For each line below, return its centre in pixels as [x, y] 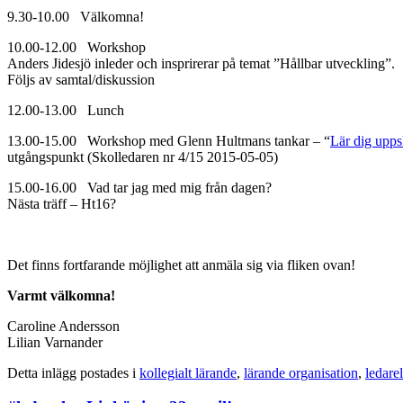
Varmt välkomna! [61, 295]
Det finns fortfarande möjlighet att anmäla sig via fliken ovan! [181, 264]
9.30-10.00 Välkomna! [76, 16]
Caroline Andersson [63, 326]
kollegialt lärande [188, 372]
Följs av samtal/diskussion [81, 79]
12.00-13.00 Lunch [66, 110]
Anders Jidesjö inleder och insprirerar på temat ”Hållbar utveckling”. [201, 63]
